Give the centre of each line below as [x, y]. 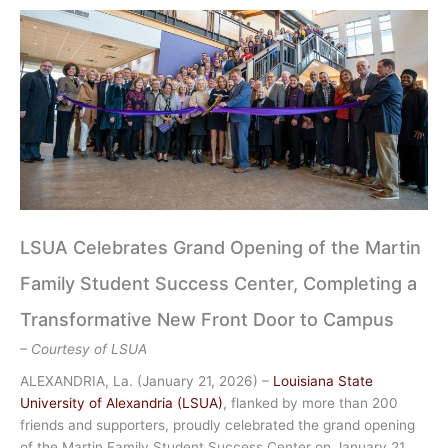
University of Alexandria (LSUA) [121, 403]
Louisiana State [323, 381]
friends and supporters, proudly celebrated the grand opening [217, 425]
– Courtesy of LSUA [83, 349]
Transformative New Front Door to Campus [207, 320]
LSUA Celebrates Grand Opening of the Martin [220, 248]
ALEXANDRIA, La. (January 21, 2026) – [146, 381]
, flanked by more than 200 [310, 403]
